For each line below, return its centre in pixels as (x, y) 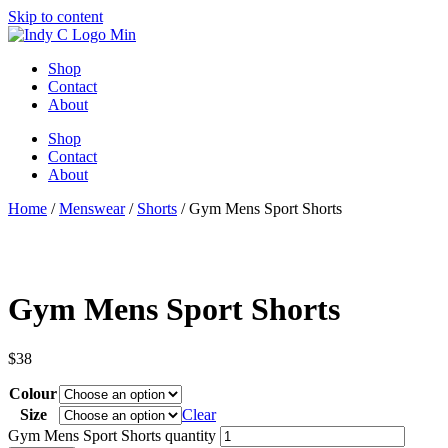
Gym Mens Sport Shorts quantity (112, 435)
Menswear (92, 208)
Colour (33, 393)
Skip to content (55, 16)
